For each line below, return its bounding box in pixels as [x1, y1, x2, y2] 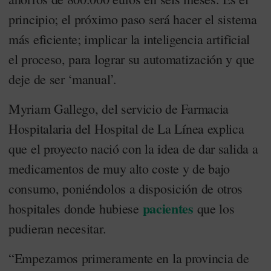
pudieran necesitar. [8, 220, 106, 237]
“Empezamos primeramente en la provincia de [8, 249, 249, 267]
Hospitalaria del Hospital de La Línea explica [8, 120, 244, 137]
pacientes [142, 198, 194, 218]
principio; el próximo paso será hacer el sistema [8, 10, 257, 28]
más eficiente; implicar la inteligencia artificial [8, 30, 250, 48]
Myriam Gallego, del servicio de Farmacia [8, 100, 229, 117]
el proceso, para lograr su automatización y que [8, 50, 255, 68]
